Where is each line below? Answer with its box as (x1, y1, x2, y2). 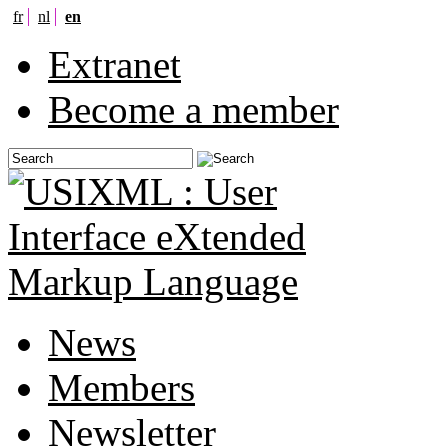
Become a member (48, 88, 339, 131)
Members (48, 366, 195, 409)
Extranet (48, 43, 181, 86)
